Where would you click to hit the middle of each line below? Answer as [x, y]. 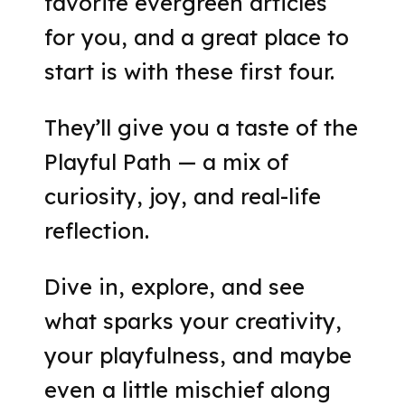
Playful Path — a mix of [167, 162]
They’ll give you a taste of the [202, 128]
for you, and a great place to [197, 38]
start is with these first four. [190, 72]
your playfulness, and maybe [198, 356]
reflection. [97, 231]
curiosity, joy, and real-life [183, 197]
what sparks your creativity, [193, 321]
